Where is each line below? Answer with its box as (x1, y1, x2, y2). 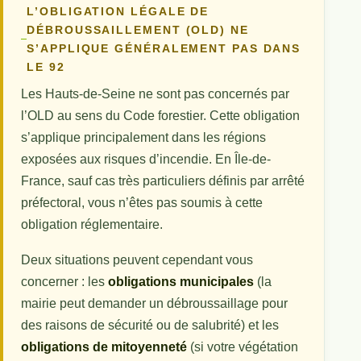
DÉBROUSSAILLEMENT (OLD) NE (27, 23, 249, 36)
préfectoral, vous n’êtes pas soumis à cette (21, 195, 263, 210)
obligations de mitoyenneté (21, 340, 188, 355)
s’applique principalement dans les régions (21, 130, 267, 144)
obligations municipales (108, 275, 255, 289)
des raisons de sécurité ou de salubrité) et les (21, 318, 280, 333)
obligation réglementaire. (21, 217, 164, 231)
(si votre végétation (187, 340, 299, 355)
